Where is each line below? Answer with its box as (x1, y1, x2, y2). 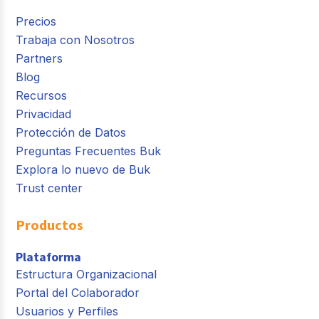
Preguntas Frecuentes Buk (16, 144, 162, 159)
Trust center (16, 181, 83, 196)
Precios (16, 14, 57, 29)
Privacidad (16, 107, 72, 122)
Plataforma (16, 249, 82, 266)
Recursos (16, 88, 68, 103)
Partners (16, 51, 63, 66)
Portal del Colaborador (16, 286, 140, 300)
